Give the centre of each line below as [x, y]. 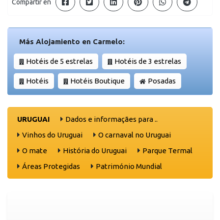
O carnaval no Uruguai [135, 135]
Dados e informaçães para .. [111, 119]
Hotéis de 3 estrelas [148, 61]
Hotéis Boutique [97, 81]
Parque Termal [167, 150]
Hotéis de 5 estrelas [59, 61]
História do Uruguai [95, 150]
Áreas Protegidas [51, 166]
